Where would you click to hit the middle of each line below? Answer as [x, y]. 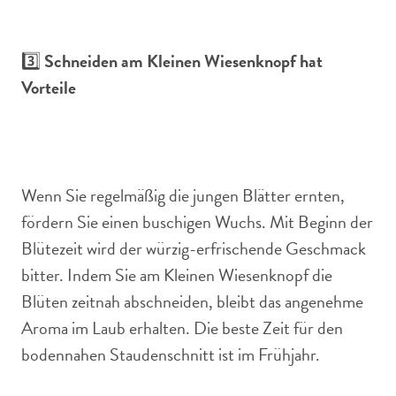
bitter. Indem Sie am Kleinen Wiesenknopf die [177, 275]
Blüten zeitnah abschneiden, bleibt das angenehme [192, 301]
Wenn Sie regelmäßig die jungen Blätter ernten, [183, 195]
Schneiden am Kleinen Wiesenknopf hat [183, 61]
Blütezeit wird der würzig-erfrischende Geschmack [194, 248]
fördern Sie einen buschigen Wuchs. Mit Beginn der [197, 222]
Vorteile [49, 88]
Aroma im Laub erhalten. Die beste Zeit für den [182, 328]
